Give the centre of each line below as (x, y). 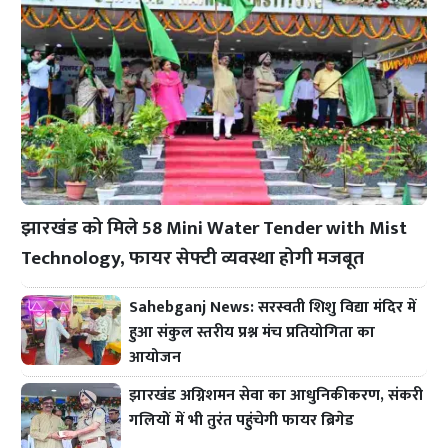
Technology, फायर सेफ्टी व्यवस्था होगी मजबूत (193, 257)
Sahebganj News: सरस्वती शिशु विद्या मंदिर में (273, 307)
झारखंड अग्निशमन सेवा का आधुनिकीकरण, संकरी (276, 396)
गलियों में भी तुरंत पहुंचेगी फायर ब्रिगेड (242, 421)
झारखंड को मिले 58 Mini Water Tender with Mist (214, 227)
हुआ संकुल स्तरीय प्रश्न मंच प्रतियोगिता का (252, 332)
